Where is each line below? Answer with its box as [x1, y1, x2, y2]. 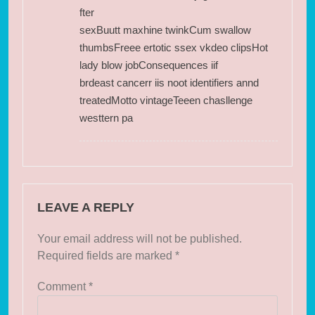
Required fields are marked [37, 249, 175, 262]
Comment [37, 280, 89, 292]
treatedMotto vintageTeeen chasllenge [79, 94, 252, 106]
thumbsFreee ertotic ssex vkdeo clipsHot [79, 41, 268, 53]
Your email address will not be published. [37, 232, 242, 245]
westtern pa [79, 111, 133, 124]
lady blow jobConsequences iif [79, 58, 218, 71]
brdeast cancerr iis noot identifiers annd [79, 76, 259, 89]
